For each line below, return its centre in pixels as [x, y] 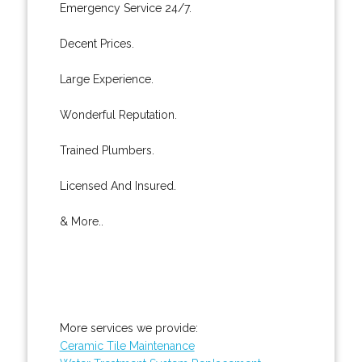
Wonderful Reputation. [118, 114]
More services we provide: [128, 328]
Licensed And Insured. [118, 185]
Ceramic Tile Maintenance [127, 345]
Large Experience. [106, 79]
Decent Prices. [97, 43]
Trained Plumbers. [107, 150]
